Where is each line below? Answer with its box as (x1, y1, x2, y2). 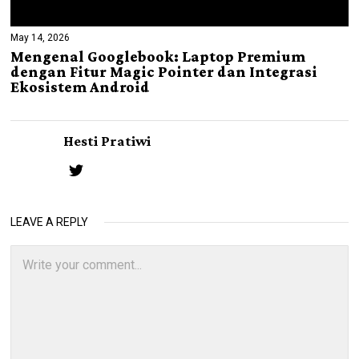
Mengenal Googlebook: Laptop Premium (10, 47, 306, 65)
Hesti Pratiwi (63, 132, 151, 149)
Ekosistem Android (10, 78, 151, 95)
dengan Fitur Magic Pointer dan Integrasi (10, 63, 318, 80)
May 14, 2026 (10, 31, 71, 43)
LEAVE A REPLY (10, 215, 89, 228)
